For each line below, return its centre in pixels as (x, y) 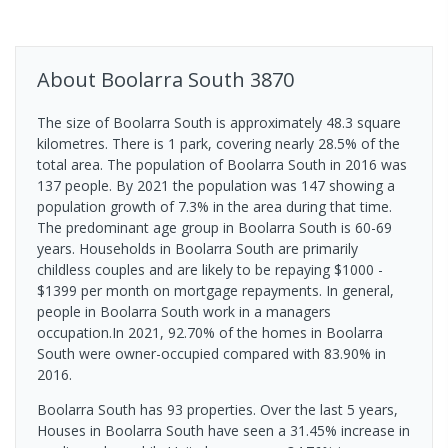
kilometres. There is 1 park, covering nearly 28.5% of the (218, 143)
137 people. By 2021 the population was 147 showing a (216, 185)
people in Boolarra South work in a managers (184, 311)
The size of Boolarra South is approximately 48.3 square (219, 122)
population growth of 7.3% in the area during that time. (214, 206)
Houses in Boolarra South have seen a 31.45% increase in (223, 430)
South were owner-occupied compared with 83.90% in (211, 353)
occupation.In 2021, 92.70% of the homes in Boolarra (210, 332)
